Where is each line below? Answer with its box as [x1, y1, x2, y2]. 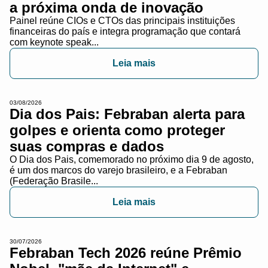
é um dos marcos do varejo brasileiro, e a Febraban [10, 165, 227, 175]
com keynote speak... [10, 36, 99, 47]
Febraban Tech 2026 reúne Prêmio [10, 244, 242, 261]
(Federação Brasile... [10, 175, 98, 186]
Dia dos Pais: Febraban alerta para [10, 105, 245, 122]
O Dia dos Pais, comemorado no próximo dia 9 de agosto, [10, 154, 254, 165]
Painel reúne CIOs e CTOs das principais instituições [10, 15, 235, 26]
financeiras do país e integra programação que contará [10, 26, 240, 36]
